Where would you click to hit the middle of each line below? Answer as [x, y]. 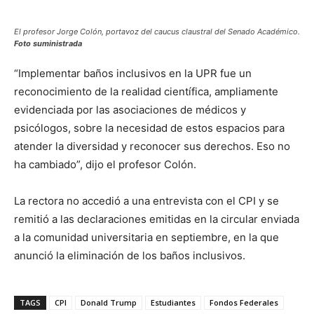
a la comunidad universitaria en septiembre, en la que [146, 237]
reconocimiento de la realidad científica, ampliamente [146, 91]
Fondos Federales [244, 302]
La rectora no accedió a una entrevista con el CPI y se [146, 200]
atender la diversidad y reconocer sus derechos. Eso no [152, 146]
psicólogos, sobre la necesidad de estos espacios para [149, 128]
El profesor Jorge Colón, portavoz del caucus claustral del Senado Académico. [157, 31]
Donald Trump [109, 302]
